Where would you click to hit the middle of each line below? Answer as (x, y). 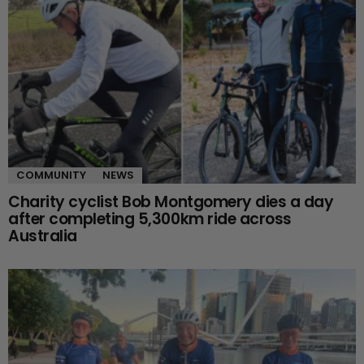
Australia (43, 236)
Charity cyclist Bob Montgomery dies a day (171, 202)
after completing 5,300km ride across (150, 219)
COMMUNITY (51, 175)
